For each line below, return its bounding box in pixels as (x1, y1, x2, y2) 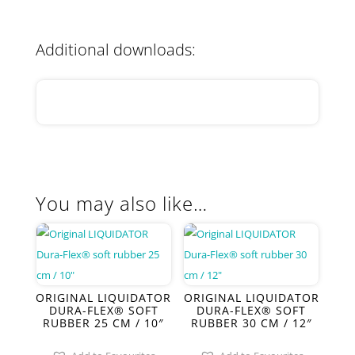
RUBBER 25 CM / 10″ (43, 315, 165, 331)
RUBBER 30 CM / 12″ (190, 315, 312, 331)
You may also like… (35, 190, 208, 217)
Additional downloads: (35, 39, 196, 61)
